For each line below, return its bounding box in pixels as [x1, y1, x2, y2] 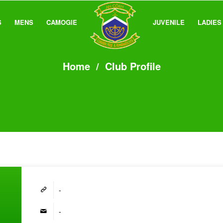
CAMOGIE [46, 17, 77, 27]
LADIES [198, 17, 222, 27]
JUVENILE [153, 17, 185, 27]
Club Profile [105, 59, 161, 73]
